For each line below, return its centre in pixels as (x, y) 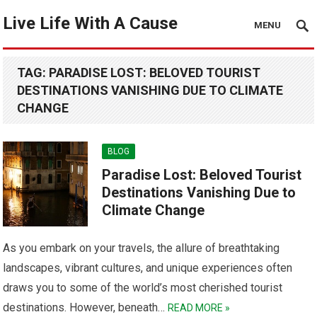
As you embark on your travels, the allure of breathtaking (142, 248)
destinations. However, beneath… (86, 307)
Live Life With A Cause (91, 23)
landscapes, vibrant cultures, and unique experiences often (148, 268)
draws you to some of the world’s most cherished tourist (143, 288)
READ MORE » (199, 308)
